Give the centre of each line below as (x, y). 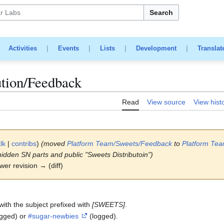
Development (156, 48)
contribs (24, 143)
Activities (22, 48)
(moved (54, 143)
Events (68, 48)
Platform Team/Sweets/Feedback (119, 143)
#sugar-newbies (53, 216)
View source (166, 102)
